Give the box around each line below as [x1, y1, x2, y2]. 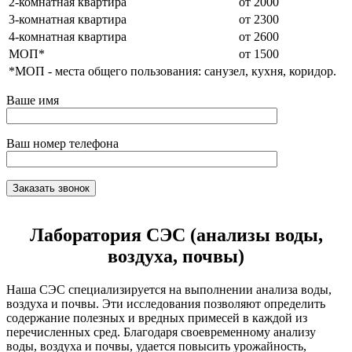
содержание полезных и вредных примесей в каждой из [6, 310, 307, 324]
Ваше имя [6, 93, 59, 107]
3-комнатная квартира [9, 12, 126, 26]
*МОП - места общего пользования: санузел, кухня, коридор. [9, 64, 336, 78]
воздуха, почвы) [108, 245, 244, 266]
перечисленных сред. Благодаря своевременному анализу [6, 324, 316, 339]
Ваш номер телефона [6, 136, 119, 150]
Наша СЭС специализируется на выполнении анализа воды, [6, 282, 332, 296]
